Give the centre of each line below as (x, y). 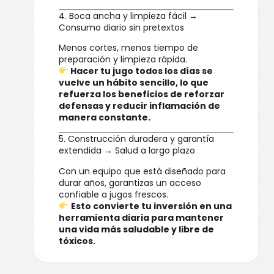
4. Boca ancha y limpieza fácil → (128, 16)
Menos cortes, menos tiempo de (128, 48)
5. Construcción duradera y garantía (136, 139)
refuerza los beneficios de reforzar (142, 94)
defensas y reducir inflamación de (139, 106)
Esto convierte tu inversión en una (151, 206)
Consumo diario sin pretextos (121, 27)
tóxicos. (77, 241)
